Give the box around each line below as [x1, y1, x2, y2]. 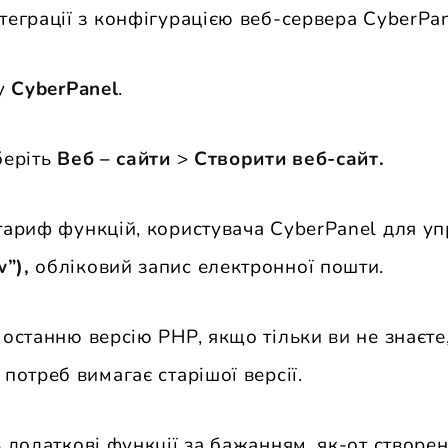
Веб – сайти [57, 146, 171, 173]
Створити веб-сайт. [193, 146, 385, 173]
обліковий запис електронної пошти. [29, 254, 385, 281]
